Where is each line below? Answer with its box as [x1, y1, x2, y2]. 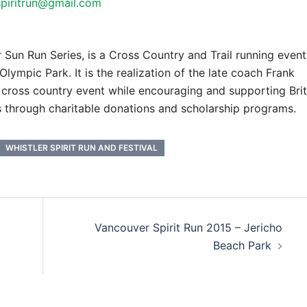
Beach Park [212, 238, 271, 252]
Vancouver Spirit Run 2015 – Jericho [94, 220, 282, 234]
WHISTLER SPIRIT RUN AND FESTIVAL [5, 142, 158, 153]
